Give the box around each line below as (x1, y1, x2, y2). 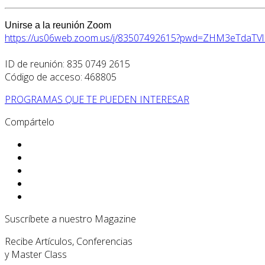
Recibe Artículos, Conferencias (5, 234, 132, 248)
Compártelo (5, 115, 54, 128)
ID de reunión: (5, 57, 64, 70)
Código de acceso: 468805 (5, 70, 117, 83)
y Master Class (5, 247, 67, 261)
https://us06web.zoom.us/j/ (5, 31, 118, 44)
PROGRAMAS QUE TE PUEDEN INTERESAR (5, 92, 189, 106)
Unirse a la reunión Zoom (5, 20, 111, 30)
